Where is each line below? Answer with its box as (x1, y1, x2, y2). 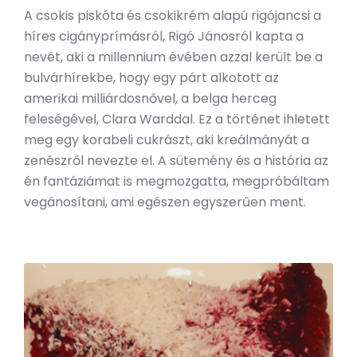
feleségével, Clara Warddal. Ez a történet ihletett (24, 109, 330, 128)
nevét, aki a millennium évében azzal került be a (24, 47, 323, 66)
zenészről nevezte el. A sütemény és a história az (24, 151, 328, 170)
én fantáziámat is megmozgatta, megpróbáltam (24, 171, 329, 190)
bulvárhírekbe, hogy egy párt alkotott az (24, 68, 279, 87)
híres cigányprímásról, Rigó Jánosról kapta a (24, 26, 304, 45)
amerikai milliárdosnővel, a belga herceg (24, 88, 277, 108)
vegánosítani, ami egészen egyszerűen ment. (24, 192, 306, 211)
